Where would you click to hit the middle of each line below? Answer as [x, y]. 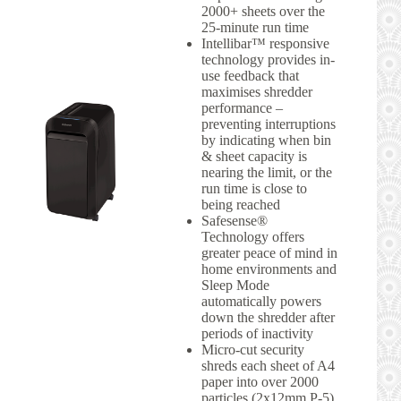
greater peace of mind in [269, 252]
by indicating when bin [266, 140]
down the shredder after [268, 317]
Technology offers [253, 236]
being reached [241, 204]
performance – [242, 107]
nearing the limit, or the [267, 172]
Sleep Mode [235, 285]
